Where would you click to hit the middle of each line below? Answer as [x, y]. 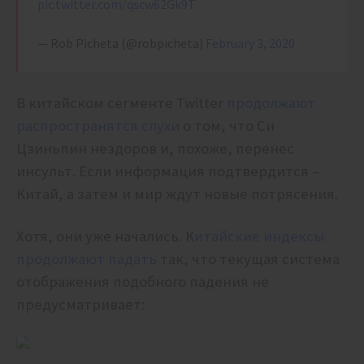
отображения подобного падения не [143, 282]
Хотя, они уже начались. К [105, 236]
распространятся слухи [98, 126]
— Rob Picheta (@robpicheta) [121, 43]
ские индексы [276, 236]
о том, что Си [227, 126]
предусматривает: [80, 305]
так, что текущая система [248, 259]
